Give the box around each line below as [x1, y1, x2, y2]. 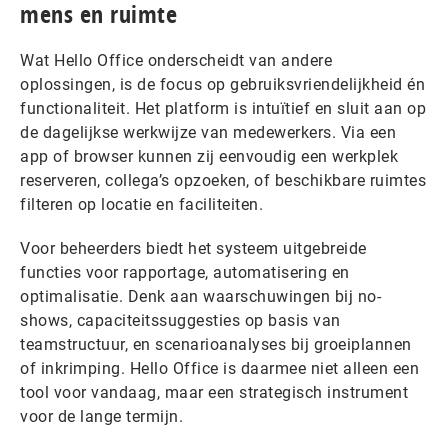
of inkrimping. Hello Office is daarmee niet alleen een [20, 358, 419, 378]
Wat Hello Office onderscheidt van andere [20, 50, 332, 70]
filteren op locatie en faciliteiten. [20, 194, 263, 214]
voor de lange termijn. [20, 406, 183, 426]
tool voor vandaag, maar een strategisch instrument [20, 382, 408, 402]
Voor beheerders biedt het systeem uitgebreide [20, 238, 367, 258]
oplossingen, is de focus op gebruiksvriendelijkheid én [20, 74, 425, 94]
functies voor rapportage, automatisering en [20, 262, 350, 282]
